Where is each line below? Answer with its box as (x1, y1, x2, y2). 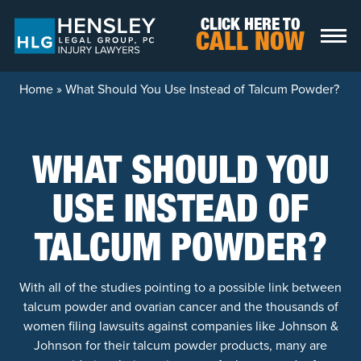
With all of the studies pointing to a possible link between (19, 278, 342, 297)
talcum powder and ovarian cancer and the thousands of (23, 297, 338, 316)
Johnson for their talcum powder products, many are (34, 336, 327, 355)
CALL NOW (196, 31, 305, 57)
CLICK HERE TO (200, 17, 301, 35)
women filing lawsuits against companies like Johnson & (23, 317, 338, 335)
